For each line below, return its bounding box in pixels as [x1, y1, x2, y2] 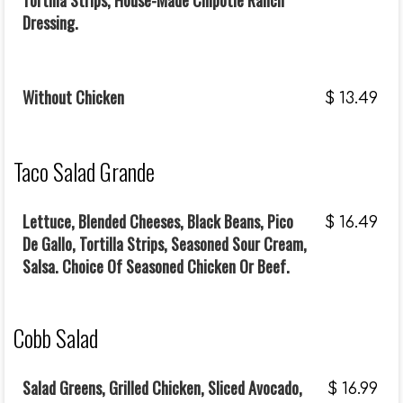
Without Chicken [22, 85, 124, 109]
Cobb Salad [13, 321, 98, 354]
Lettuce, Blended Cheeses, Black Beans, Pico [22, 210, 293, 233]
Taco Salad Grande [13, 155, 155, 188]
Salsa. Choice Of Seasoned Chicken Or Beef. [22, 255, 290, 278]
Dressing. [22, 11, 78, 34]
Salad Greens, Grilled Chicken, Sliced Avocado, [22, 376, 302, 399]
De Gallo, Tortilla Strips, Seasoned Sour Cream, [22, 232, 307, 255]
